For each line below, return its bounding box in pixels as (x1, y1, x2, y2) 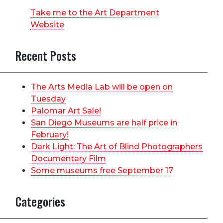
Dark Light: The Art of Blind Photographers (31, 141, 203, 151)
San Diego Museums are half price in (31, 117, 177, 127)
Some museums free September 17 (31, 165, 173, 175)
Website (30, 19, 65, 29)
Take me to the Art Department (30, 7, 160, 17)
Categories (15, 192, 65, 210)
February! (31, 129, 69, 139)
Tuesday (31, 94, 66, 104)
